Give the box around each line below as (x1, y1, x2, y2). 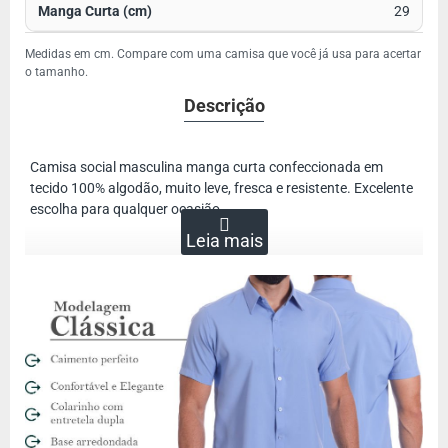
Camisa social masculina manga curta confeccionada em (30, 159, 383, 175)
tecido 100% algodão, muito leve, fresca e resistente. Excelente (30, 180, 413, 196)
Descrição (183, 95, 265, 116)
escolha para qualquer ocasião (30, 201, 220, 217)
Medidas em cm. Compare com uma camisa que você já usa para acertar (25, 47, 421, 61)
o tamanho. (25, 65, 88, 79)
